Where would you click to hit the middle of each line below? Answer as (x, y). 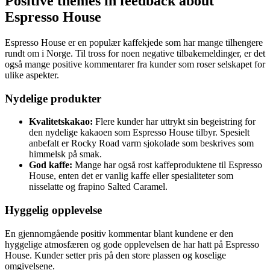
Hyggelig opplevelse (53, 210)
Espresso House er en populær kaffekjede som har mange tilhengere (134, 42)
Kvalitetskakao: (61, 122)
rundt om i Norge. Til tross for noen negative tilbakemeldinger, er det (135, 53)
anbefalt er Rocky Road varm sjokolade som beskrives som (141, 143)
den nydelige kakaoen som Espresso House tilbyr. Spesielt (139, 133)
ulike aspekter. (32, 75)
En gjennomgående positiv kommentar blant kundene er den (119, 233)
